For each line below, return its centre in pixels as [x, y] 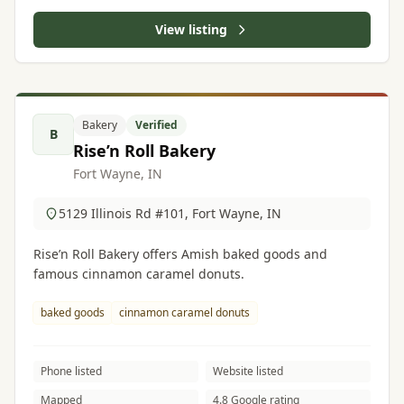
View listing [191, 29]
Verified [156, 125]
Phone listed [71, 371]
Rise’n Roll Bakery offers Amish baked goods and [180, 254]
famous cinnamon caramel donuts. [139, 274]
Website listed [248, 371]
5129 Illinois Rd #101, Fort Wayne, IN [170, 213]
